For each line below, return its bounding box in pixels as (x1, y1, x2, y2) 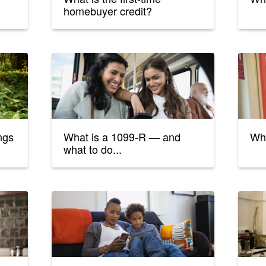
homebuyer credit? (64, 3, 153, 19)
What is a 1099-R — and (64, 129, 181, 145)
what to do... (64, 141, 122, 157)
